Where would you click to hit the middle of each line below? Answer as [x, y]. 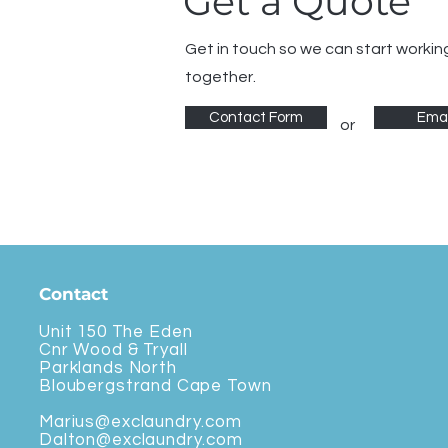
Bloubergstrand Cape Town [155, 386]
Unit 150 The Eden [116, 332]
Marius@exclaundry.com [140, 422]
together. [220, 77]
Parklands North [108, 368]
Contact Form [256, 117]
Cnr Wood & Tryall [113, 350]
